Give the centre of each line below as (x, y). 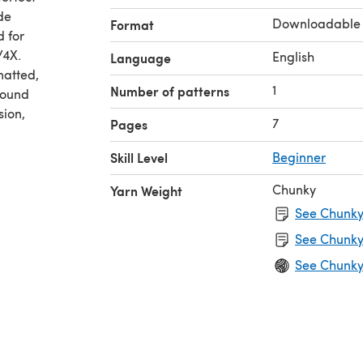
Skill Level (139, 157)
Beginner (299, 156)
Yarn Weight (146, 190)
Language (141, 58)
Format (132, 24)
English (293, 56)
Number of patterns (170, 91)
